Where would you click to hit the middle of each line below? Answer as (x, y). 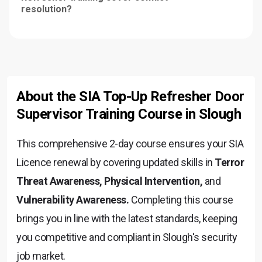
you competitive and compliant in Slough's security (127, 237)
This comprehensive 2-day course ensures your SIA (130, 143)
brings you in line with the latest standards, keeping (127, 218)
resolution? (46, 9)
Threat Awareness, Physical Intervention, (109, 181)
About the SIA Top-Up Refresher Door (130, 96)
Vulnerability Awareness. (73, 199)
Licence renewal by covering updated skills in (116, 162)
